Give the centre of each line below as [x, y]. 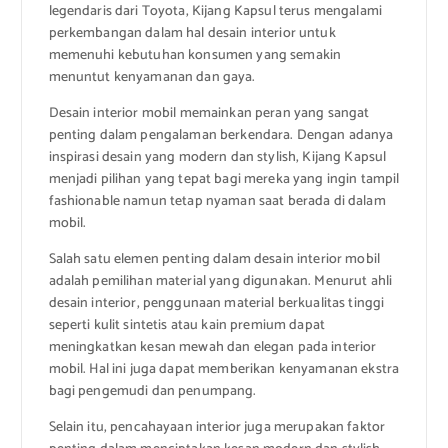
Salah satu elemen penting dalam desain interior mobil [214, 259]
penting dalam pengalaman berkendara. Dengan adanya [221, 135]
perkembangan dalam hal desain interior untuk [192, 33]
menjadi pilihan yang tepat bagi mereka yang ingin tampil [224, 179]
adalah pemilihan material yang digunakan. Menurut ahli [220, 281]
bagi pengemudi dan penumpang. [152, 391]
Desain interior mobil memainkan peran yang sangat [209, 113]
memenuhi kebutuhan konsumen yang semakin [195, 55]
